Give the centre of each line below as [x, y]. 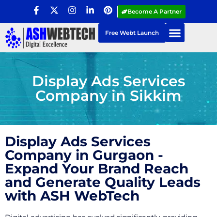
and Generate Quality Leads [103, 182]
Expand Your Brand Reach [97, 169]
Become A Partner [154, 11]
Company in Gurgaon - [84, 155]
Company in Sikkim [108, 96]
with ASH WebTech [72, 196]
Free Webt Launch [132, 33]
